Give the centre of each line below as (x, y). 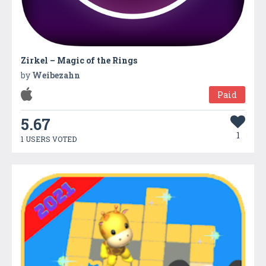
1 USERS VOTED (49, 139)
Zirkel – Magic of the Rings (79, 60)
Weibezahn (56, 75)
